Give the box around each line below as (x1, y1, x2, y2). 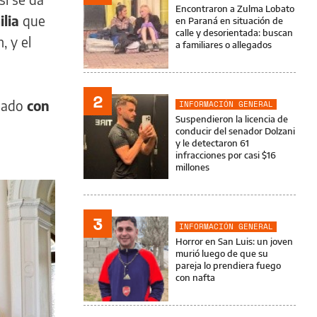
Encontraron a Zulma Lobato (175, 3, 294, 14)
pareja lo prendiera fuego (175, 260, 281, 271)
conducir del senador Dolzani (175, 125, 295, 137)
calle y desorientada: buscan (175, 27, 293, 38)
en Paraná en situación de (175, 15, 283, 26)
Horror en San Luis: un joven (175, 236, 293, 247)
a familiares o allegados (175, 39, 272, 50)
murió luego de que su (175, 248, 268, 259)
